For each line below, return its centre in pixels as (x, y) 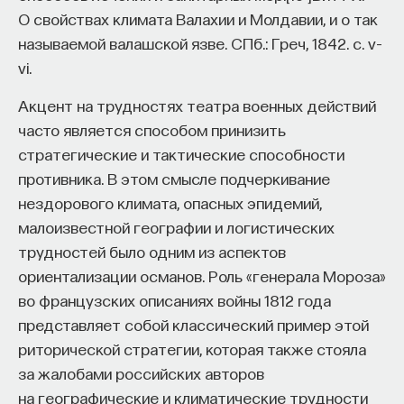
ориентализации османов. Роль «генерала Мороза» (202, 275)
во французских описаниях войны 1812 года (174, 299)
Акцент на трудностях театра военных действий (197, 105)
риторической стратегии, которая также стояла (192, 348)
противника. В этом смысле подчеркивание (174, 178)
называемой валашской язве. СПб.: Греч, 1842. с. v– (200, 42)
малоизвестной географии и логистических (176, 226)
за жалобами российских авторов (141, 372)
